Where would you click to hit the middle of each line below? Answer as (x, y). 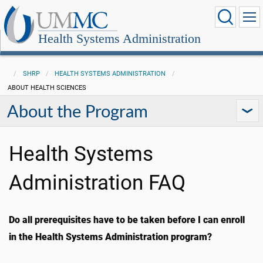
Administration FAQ (97, 183)
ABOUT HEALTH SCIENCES (47, 88)
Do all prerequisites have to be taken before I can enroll (127, 220)
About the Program (77, 111)
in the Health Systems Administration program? (110, 237)
